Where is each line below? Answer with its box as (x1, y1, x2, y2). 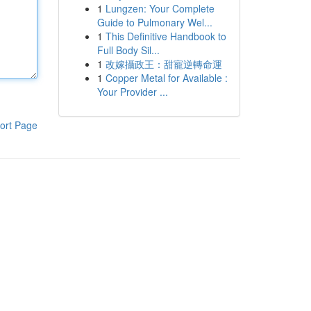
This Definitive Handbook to (105, 29, 226, 43)
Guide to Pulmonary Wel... (96, 15, 212, 29)
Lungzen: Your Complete (105, 1, 215, 15)
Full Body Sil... (96, 43, 160, 57)
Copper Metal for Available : (105, 71, 228, 85)
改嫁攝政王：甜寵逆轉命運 (105, 57, 222, 71)
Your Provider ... (96, 85, 168, 99)
